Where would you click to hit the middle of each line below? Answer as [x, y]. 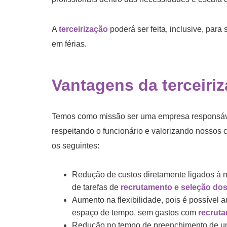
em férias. [69, 44]
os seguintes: [75, 145]
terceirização [83, 29]
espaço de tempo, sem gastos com [135, 212]
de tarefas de [96, 187]
